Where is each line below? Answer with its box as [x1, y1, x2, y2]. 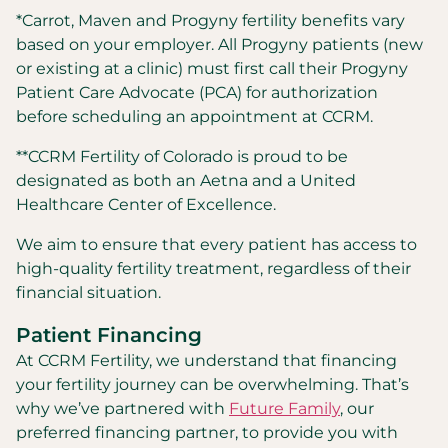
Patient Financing [16, 323, 202, 347]
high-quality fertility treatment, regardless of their [16, 259, 411, 278]
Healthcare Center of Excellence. [16, 195, 276, 214]
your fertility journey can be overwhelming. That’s [16, 375, 409, 394]
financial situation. [16, 283, 161, 302]
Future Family [229, 399, 340, 418]
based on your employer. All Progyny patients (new [16, 35, 423, 54]
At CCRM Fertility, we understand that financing [16, 351, 397, 370]
